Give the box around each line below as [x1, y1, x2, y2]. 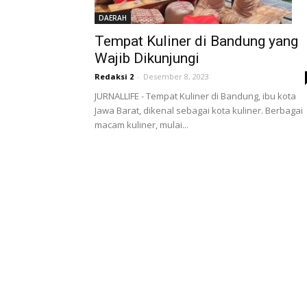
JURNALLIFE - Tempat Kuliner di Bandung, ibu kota [95, 90, 296, 103]
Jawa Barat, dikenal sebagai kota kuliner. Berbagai [95, 104, 303, 117]
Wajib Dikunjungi [95, 50, 199, 67]
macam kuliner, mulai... [95, 119, 188, 132]
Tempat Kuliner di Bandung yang [95, 33, 298, 50]
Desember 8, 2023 [143, 71, 209, 82]
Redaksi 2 [95, 71, 134, 82]
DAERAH [99, 13, 127, 23]
